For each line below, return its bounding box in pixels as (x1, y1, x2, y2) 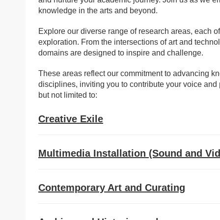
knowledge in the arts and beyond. (38, 6, 158, 15)
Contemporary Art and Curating (38, 182, 185, 193)
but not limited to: (38, 91, 97, 99)
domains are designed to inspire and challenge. (38, 49, 203, 57)
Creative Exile (38, 113, 103, 124)
